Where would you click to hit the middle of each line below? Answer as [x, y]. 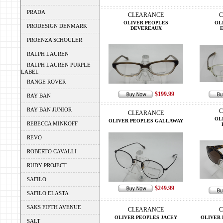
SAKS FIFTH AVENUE [54, 207]
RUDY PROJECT [47, 165]
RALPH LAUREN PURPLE [59, 65]
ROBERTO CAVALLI [52, 151]
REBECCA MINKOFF [52, 123]
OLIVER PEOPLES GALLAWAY [146, 121]
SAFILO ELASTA [48, 193]
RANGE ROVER [46, 82]
